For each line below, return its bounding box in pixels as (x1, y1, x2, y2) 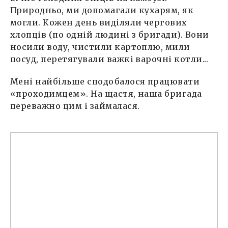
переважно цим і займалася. (10, 100, 140, 111)
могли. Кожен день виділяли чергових (10, 17, 187, 27)
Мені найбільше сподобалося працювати (10, 76, 200, 87)
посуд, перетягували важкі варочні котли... (10, 53, 209, 64)
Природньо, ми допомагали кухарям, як (10, 5, 194, 15)
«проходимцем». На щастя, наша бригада (10, 88, 202, 99)
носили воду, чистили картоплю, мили (10, 41, 190, 52)
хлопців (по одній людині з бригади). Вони (10, 29, 209, 40)
